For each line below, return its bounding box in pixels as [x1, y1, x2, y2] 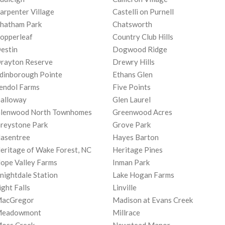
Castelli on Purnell [113, 7, 174, 17]
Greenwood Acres [113, 107, 172, 117]
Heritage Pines [113, 145, 163, 155]
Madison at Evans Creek [113, 195, 193, 205]
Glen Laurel [113, 95, 151, 104]
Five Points [113, 82, 151, 92]
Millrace [113, 208, 140, 217]
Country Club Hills [113, 32, 173, 42]
